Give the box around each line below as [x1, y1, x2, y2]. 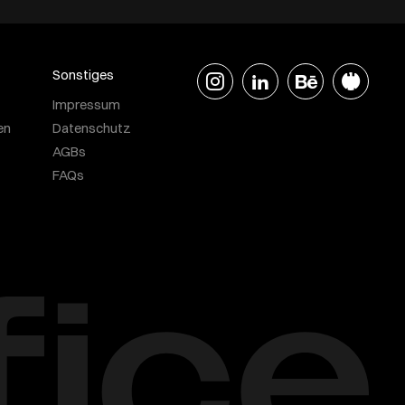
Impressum [52, 96, 120, 113]
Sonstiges [52, 66, 114, 83]
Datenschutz [52, 119, 131, 137]
